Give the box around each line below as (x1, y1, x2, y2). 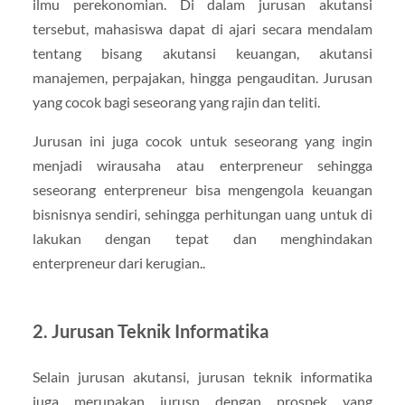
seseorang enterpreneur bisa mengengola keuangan (32, 181, 373, 199)
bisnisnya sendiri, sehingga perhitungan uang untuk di (32, 205, 373, 223)
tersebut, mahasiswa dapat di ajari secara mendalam (32, 20, 373, 37)
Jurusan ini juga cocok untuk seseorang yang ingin (32, 132, 373, 150)
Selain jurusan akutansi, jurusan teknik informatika (32, 368, 373, 386)
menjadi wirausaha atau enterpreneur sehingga (32, 156, 373, 174)
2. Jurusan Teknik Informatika (32, 320, 268, 343)
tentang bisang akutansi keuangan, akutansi (32, 44, 373, 61)
